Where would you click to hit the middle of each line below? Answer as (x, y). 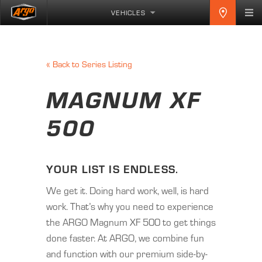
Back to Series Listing (91, 64)
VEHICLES (128, 13)
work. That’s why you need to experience (130, 206)
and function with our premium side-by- (127, 254)
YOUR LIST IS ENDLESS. (112, 169)
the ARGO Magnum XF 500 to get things (131, 222)
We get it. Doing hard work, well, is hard (127, 190)
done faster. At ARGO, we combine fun (125, 238)
